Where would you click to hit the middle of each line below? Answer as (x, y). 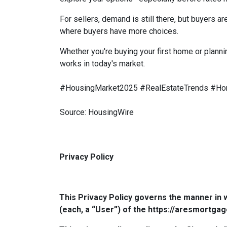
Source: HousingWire (97, 112)
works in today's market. (102, 64)
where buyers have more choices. (119, 31)
